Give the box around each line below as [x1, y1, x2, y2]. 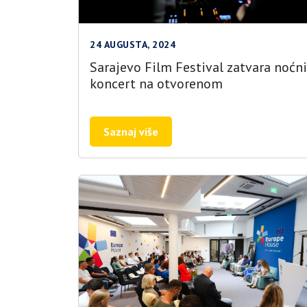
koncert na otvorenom [90, 75, 223, 93]
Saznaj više [103, 125, 158, 138]
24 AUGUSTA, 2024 [90, 38, 175, 51]
